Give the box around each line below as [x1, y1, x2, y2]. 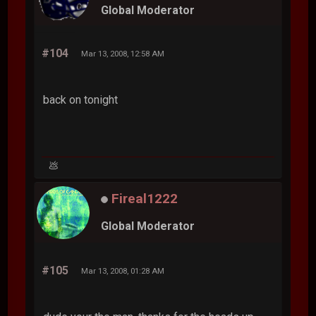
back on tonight [43, 92, 119, 107]
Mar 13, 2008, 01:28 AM [81, 265, 165, 276]
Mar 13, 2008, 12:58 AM [81, 48, 165, 59]
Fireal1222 [111, 190, 178, 207]
